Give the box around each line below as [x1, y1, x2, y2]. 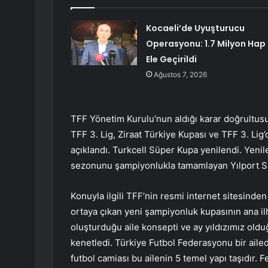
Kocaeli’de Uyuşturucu [145, 22, 245, 35]
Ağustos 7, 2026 [153, 70, 207, 80]
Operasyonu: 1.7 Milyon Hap [145, 38, 266, 50]
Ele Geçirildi [145, 53, 197, 66]
